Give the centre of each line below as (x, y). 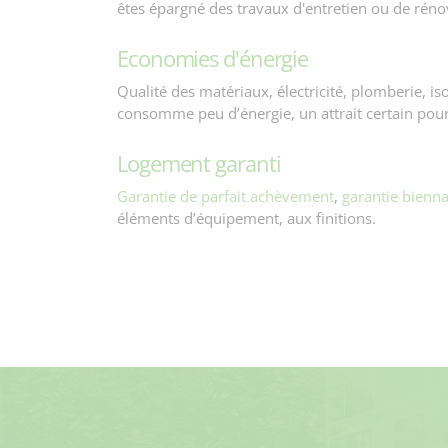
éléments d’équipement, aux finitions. (246, 218)
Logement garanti (199, 163)
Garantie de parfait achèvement (225, 196)
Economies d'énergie (213, 58)
